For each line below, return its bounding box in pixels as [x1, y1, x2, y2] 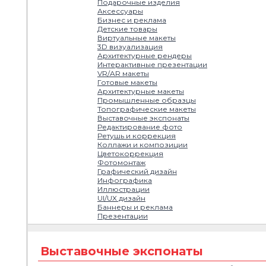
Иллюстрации [97, 185, 150, 194]
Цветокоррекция [97, 149, 163, 158]
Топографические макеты [97, 104, 196, 113]
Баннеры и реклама [97, 202, 173, 211]
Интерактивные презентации [97, 60, 207, 69]
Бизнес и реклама [97, 15, 166, 24]
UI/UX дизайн [97, 194, 145, 202]
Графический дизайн [97, 167, 177, 176]
